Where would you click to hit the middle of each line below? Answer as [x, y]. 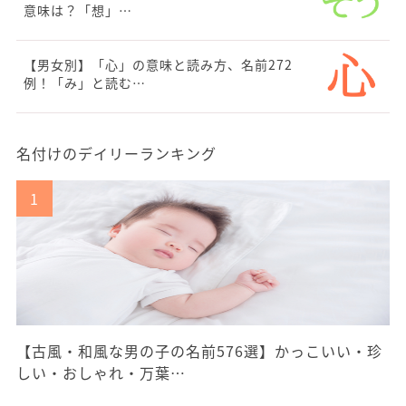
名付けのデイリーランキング [116, 154]
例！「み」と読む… [85, 83]
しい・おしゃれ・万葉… [101, 373]
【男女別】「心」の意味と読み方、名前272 [158, 65]
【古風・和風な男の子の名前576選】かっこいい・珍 [199, 351]
